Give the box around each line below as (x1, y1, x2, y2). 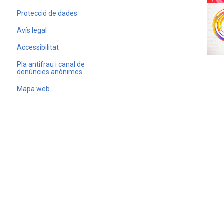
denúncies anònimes (17, 68, 82, 76)
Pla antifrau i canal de (17, 60, 85, 68)
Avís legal (17, 26, 47, 34)
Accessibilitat (17, 43, 59, 51)
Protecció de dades (17, 9, 77, 17)
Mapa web (17, 85, 50, 93)
